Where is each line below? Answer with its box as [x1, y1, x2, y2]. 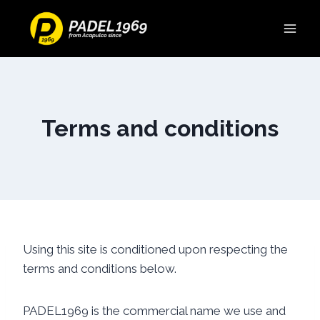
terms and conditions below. [23, 261, 176, 276]
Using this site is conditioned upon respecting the [23, 242, 288, 256]
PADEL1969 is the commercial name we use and [23, 304, 286, 318]
